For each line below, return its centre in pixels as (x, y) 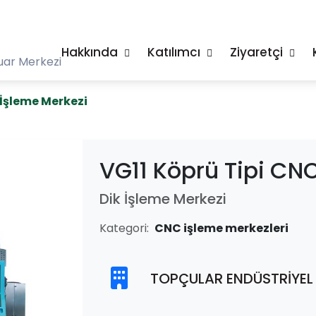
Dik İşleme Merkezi (163, 199)
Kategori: (124, 228)
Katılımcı (175, 52)
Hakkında (91, 52)
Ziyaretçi (258, 52)
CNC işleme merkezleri (221, 228)
